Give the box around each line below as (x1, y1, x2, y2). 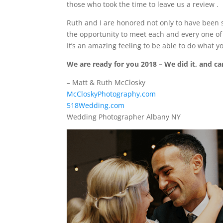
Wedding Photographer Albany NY (67, 111, 181, 121)
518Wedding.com (67, 100, 125, 110)
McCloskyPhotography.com (67, 89, 156, 99)
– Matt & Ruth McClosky (67, 77, 146, 87)
